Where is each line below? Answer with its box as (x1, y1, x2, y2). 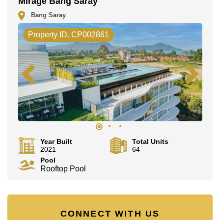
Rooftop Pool (40, 165, 86, 173)
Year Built (40, 137, 72, 146)
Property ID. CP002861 (27, 30, 109, 39)
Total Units (132, 137, 169, 146)
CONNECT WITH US (60, 209, 160, 219)
